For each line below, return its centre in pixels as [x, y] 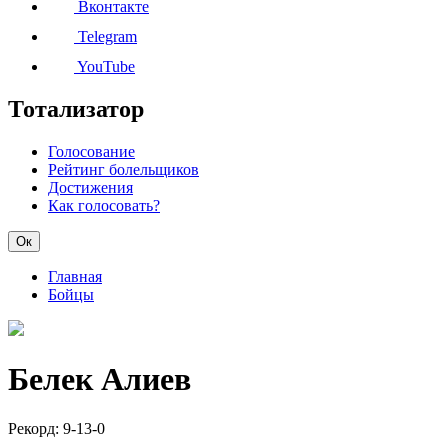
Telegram [105, 37]
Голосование [91, 151]
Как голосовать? [104, 205]
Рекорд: [35, 428]
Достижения [90, 187]
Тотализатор [76, 109]
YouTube [104, 67]
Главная [75, 276]
